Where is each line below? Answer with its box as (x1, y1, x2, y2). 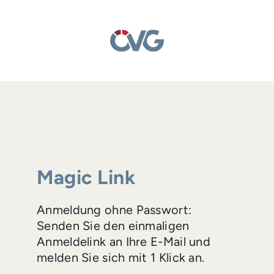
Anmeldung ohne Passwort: (37, 202, 192, 217)
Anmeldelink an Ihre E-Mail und (37, 234, 211, 249)
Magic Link (37, 166, 135, 189)
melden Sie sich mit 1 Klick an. (37, 250, 205, 265)
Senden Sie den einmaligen (37, 218, 190, 233)
